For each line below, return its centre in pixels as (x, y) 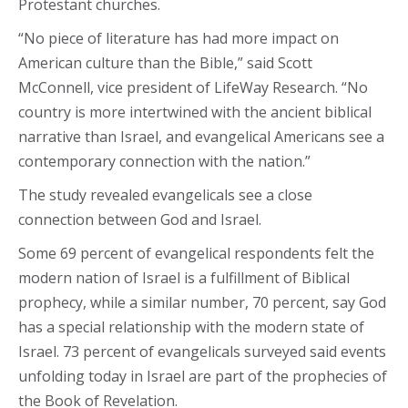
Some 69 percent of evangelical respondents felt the (196, 253)
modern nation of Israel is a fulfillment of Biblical (184, 278)
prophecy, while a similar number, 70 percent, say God (202, 302)
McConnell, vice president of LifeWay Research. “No (193, 87)
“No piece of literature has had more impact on (178, 38)
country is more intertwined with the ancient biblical (195, 112)
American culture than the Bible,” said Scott (165, 63)
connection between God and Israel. (140, 219)
